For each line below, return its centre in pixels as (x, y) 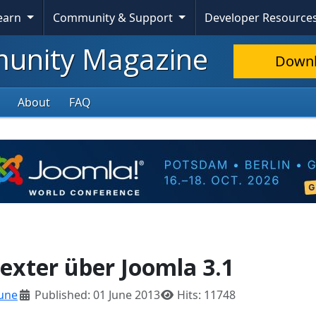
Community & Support (115, 18)
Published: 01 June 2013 (97, 295)
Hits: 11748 (206, 295)
